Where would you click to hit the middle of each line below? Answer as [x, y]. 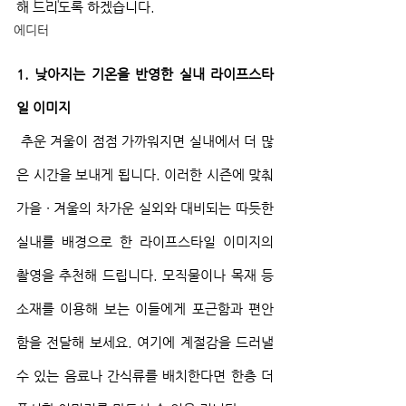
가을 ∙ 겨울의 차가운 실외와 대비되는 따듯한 [145, 208]
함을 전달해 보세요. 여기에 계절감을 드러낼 [145, 342]
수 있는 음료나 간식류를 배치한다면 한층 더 [145, 376]
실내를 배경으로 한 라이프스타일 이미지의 [145, 242]
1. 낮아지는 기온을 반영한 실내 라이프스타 [145, 74]
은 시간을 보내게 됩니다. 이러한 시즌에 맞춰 [145, 174]
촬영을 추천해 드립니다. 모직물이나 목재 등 [145, 275]
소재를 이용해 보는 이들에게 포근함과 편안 [145, 309]
